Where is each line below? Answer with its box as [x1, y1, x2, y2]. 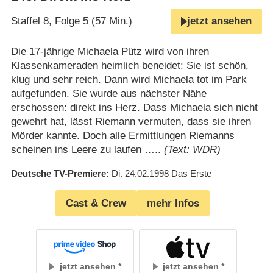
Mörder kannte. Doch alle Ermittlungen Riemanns [10, 130, 235, 142]
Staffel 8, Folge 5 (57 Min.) [10, 15, 132, 27]
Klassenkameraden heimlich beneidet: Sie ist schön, [10, 60, 249, 72]
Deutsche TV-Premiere [10, 168, 106, 179]
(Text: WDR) [163, 144, 221, 156]
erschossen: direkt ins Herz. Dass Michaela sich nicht [10, 102, 258, 114]
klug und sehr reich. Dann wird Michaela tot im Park [10, 74, 247, 86]
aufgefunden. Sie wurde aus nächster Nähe [10, 88, 207, 100]
